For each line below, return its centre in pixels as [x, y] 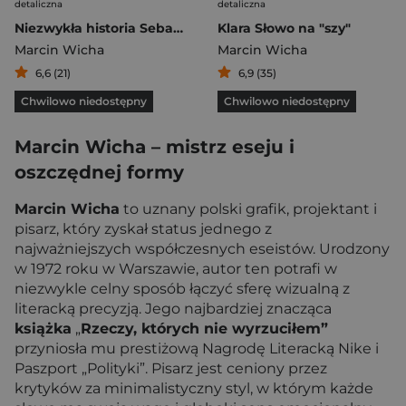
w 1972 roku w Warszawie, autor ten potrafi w [176, 269]
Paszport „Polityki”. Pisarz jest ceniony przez [171, 368]
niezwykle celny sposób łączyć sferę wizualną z [182, 289]
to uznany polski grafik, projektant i [248, 209]
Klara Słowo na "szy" [284, 28]
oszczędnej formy [99, 172]
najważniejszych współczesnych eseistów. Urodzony [202, 249]
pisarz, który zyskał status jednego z [143, 229]
